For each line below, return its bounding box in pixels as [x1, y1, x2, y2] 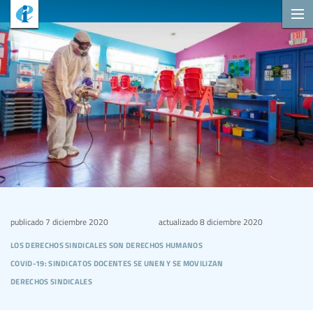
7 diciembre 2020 [43, 215, 108, 227]
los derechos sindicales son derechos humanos [10, 235, 203, 252]
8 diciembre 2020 [197, 215, 263, 227]
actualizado [158, 215, 198, 227]
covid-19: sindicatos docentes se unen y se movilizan [10, 253, 224, 270]
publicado [10, 215, 43, 227]
